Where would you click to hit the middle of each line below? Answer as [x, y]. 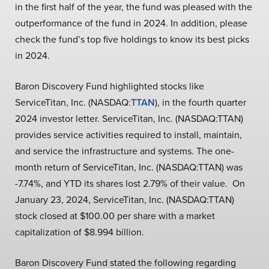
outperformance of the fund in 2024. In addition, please [131, 23]
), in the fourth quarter [201, 102]
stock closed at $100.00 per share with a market [115, 216]
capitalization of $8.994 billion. [80, 232]
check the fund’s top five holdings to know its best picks [132, 39]
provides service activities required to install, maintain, [128, 134]
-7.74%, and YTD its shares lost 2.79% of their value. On [130, 183]
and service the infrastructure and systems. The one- [125, 151]
